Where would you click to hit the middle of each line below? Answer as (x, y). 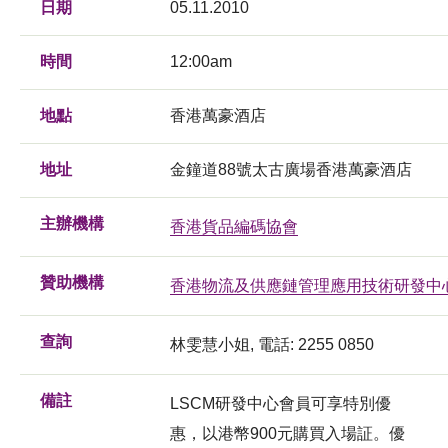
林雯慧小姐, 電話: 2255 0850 (272, 344)
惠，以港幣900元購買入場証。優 (287, 433)
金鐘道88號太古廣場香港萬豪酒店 (291, 169)
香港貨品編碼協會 (234, 226)
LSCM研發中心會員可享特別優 (280, 403)
